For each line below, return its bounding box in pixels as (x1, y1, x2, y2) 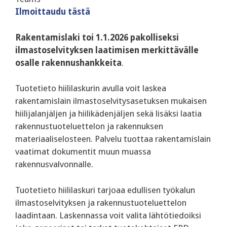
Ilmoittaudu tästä (15, 7, 90, 17)
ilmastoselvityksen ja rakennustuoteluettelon (15, 197, 186, 208)
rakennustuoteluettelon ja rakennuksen (15, 121, 163, 132)
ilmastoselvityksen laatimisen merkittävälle (15, 45, 199, 55)
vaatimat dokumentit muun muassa (15, 146, 151, 157)
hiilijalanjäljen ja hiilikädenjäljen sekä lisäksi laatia (15, 108, 202, 119)
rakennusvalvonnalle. (15, 159, 93, 170)
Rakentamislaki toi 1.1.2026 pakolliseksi (15, 32, 179, 43)
